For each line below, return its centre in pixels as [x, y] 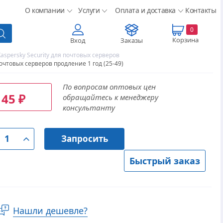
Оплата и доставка [145, 10]
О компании [45, 10]
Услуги [89, 10]
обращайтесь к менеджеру [110, 97]
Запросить [84, 139]
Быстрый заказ [165, 161]
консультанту [89, 108]
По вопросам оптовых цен [109, 87]
